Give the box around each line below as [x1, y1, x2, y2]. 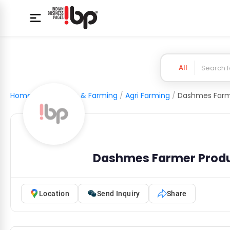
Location [39, 189, 70, 198]
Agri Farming [125, 90, 170, 101]
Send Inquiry [97, 189, 140, 198]
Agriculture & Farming [40, 90, 118, 101]
